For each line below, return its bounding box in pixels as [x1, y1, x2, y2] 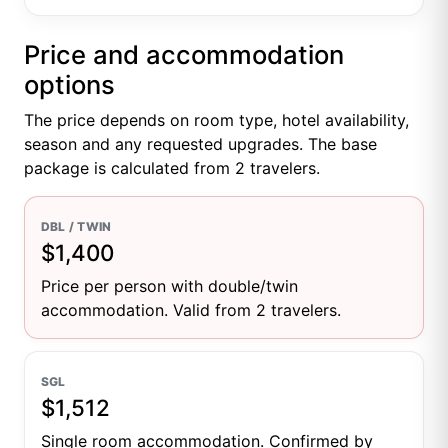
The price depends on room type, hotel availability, [24, 109, 409, 130]
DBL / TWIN [41, 218, 112, 234]
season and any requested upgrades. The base [24, 133, 377, 154]
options [24, 68, 115, 100]
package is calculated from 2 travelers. [24, 157, 320, 178]
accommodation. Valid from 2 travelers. [41, 299, 341, 320]
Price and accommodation [24, 38, 344, 70]
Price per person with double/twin [41, 275, 298, 296]
